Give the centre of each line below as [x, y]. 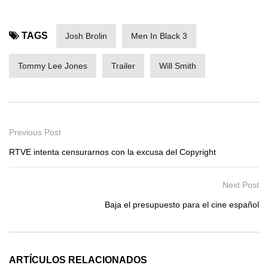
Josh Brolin [86, 36]
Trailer [123, 66]
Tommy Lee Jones [53, 66]
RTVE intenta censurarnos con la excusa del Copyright [112, 152]
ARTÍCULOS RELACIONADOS [78, 260]
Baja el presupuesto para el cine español [182, 205]
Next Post [241, 185]
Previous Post [35, 133]
